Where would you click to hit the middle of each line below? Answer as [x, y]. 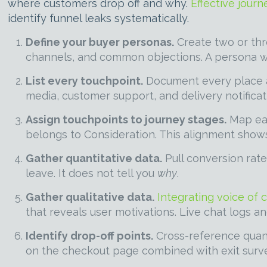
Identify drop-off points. [90, 236]
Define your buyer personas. [100, 42]
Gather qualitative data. [90, 197]
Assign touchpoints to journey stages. [126, 119]
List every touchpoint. [85, 81]
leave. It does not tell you [92, 173]
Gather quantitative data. [94, 158]
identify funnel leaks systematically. [99, 18]
